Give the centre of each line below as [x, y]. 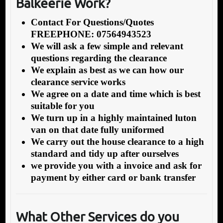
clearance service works [78, 82]
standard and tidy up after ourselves [105, 153]
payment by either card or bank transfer [113, 177]
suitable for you [62, 106]
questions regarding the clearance [99, 58]
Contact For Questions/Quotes [92, 22]
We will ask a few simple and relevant [107, 46]
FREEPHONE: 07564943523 [91, 34]
